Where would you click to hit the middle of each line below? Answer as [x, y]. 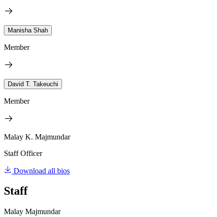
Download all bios [42, 170]
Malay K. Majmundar [37, 137]
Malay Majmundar [32, 212]
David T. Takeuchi [33, 84]
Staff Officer [23, 153]
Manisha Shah [28, 30]
